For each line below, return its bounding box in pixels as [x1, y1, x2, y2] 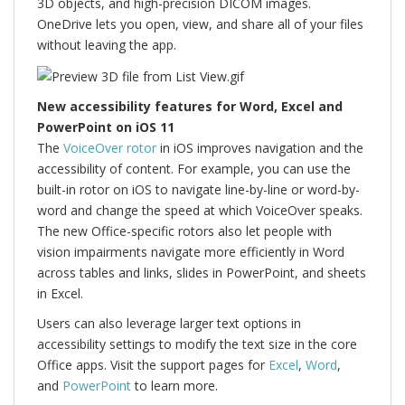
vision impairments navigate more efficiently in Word [37, 243, 344, 260]
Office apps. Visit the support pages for [37, 356, 268, 373]
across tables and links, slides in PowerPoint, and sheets [37, 264, 366, 281]
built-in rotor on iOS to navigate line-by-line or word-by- [37, 181, 360, 198]
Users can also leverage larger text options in [37, 315, 301, 332]
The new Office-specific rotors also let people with [37, 222, 332, 240]
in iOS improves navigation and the [156, 139, 363, 156]
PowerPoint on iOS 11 [37, 118, 174, 136]
